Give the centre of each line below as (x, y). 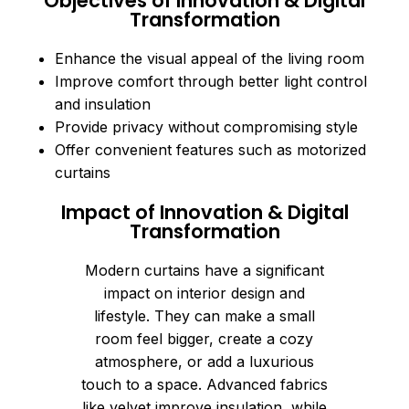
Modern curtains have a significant (204, 270)
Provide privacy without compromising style (206, 126)
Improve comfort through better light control (211, 81)
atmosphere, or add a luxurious (204, 361)
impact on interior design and (204, 293)
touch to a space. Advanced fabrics (204, 384)
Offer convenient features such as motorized (210, 149)
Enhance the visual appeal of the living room (210, 58)
